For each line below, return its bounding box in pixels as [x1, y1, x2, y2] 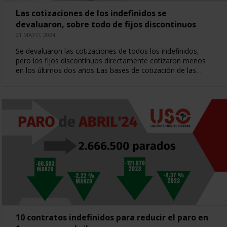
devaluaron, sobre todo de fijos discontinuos [15, 18, 196, 30]
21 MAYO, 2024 [15, 30, 55, 39]
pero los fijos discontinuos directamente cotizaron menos [15, 55, 206, 65]
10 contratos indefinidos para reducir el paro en [15, 211, 208, 223]
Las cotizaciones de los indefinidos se [15, 7, 167, 19]
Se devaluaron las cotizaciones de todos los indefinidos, [15, 46, 199, 56]
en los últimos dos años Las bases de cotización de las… [15, 65, 202, 75]
